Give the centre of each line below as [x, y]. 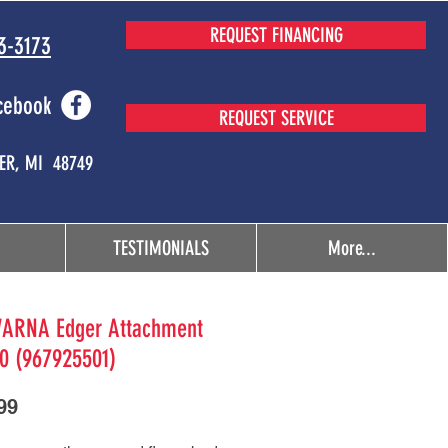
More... [352, 248]
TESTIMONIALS [161, 248]
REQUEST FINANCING [276, 35]
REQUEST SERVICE [276, 118]
